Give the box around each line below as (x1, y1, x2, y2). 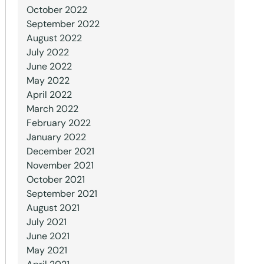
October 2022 (26, 4, 87, 16)
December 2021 (26, 145, 94, 157)
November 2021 (26, 159, 94, 171)
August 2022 (26, 32, 82, 44)
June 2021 (26, 230, 70, 242)
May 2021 (26, 244, 67, 256)
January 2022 (26, 131, 86, 143)
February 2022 (26, 117, 91, 129)
